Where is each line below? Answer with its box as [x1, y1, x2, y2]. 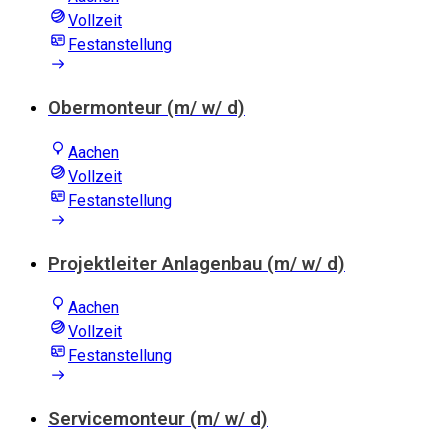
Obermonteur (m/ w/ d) [48, 97, 245, 120]
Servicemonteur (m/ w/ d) [48, 408, 268, 431]
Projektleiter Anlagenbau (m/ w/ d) [48, 252, 345, 275]
